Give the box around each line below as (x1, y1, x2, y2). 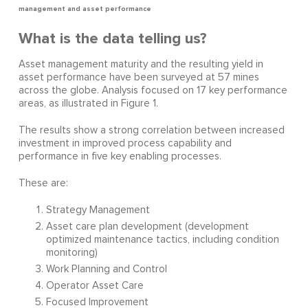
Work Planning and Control (45, 264, 167, 275)
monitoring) (45, 247, 98, 258)
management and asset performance (18, 5, 151, 14)
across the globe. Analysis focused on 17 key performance (18, 85, 287, 96)
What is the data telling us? (18, 28, 206, 48)
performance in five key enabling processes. (18, 151, 221, 162)
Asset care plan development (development (45, 221, 249, 232)
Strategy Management (45, 205, 150, 216)
